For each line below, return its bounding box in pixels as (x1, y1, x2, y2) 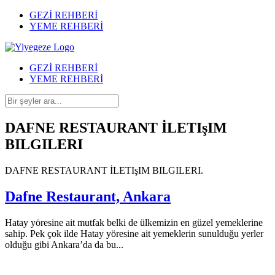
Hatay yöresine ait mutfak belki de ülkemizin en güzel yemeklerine (5, 217, 263, 228)
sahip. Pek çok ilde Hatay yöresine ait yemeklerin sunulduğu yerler (5, 228, 263, 239)
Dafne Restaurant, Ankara (5, 188, 171, 204)
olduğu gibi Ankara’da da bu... (5, 239, 123, 250)
